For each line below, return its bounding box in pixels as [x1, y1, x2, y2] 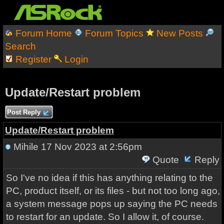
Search [4, 41, 36, 51]
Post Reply [4, 108, 42, 116]
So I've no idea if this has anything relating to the [5, 172, 213, 183]
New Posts [156, 28, 203, 38]
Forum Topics [84, 28, 143, 38]
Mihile [13, 141, 38, 152]
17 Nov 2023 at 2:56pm [38, 141, 142, 152]
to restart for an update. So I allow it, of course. [5, 211, 204, 222]
